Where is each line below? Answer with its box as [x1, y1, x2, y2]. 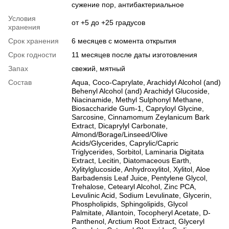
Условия [8, 14, 36, 23]
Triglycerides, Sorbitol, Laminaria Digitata [72, 148, 204, 156]
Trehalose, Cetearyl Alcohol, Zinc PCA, [72, 182, 196, 191]
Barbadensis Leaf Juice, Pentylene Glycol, [72, 174, 208, 182]
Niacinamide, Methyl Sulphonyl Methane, [72, 96, 203, 104]
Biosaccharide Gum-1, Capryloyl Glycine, [72, 104, 204, 113]
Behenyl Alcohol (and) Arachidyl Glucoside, [72, 87, 210, 96]
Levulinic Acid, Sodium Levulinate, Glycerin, [72, 191, 212, 200]
